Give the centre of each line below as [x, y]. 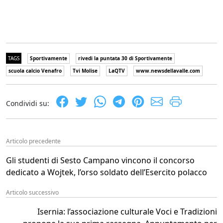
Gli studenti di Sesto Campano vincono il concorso [100, 160]
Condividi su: [28, 103]
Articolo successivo [32, 192]
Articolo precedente [33, 141]
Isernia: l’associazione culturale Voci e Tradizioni [127, 211]
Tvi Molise [85, 70]
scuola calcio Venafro [35, 70]
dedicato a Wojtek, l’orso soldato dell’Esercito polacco [107, 172]
